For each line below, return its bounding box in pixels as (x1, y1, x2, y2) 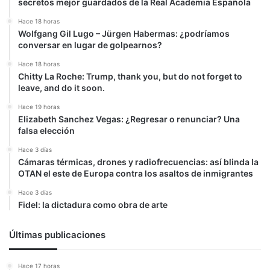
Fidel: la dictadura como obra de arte (18, 199, 168, 210)
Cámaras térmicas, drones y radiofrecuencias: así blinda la (18, 157, 259, 167)
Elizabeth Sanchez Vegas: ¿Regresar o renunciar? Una (18, 114, 240, 124)
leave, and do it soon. (18, 83, 105, 93)
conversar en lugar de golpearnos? (18, 40, 162, 50)
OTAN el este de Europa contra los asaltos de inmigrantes (18, 168, 253, 178)
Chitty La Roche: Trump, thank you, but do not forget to (18, 71, 242, 81)
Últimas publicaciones (9, 229, 105, 240)
